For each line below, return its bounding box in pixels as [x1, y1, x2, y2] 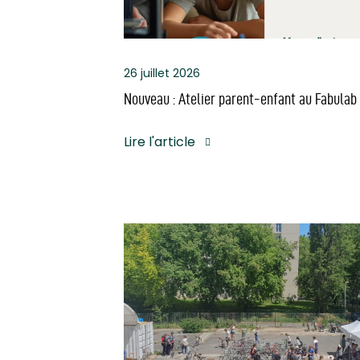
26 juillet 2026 [124, 64, 200, 81]
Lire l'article [124, 132, 195, 151]
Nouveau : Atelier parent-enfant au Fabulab [124, 89, 357, 108]
